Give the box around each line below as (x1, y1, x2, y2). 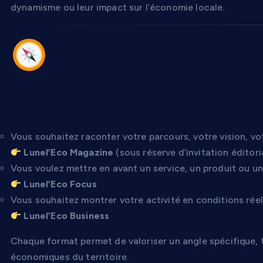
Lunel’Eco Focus (23, 178, 97, 190)
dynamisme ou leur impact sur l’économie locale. (11, 1, 225, 13)
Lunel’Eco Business (23, 210, 110, 221)
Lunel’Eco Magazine (23, 146, 114, 158)
